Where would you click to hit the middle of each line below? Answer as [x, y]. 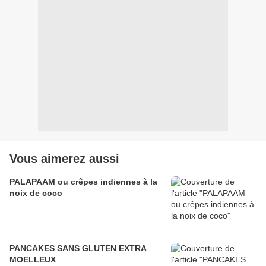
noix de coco [36, 193]
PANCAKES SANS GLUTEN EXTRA [78, 248]
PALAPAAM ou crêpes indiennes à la [83, 182]
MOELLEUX [33, 260]
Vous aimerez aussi [64, 159]
